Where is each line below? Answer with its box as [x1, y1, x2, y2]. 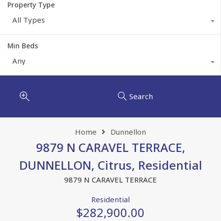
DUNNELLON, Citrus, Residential [19, 156, 202, 173]
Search [129, 91, 153, 102]
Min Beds [7, 40, 38, 50]
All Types [12, 14, 45, 25]
